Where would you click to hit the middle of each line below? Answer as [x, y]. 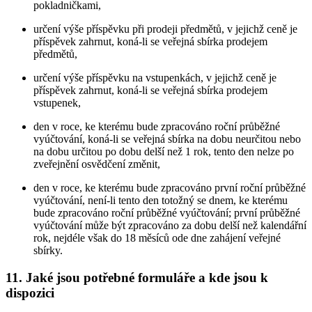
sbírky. [48, 251]
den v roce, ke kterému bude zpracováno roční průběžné [157, 127]
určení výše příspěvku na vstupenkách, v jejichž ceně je [155, 78]
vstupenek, [57, 103]
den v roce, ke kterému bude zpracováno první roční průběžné [170, 188]
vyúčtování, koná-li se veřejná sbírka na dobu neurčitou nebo [167, 139]
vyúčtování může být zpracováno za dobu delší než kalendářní [170, 226]
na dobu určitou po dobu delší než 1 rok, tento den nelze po [164, 152]
